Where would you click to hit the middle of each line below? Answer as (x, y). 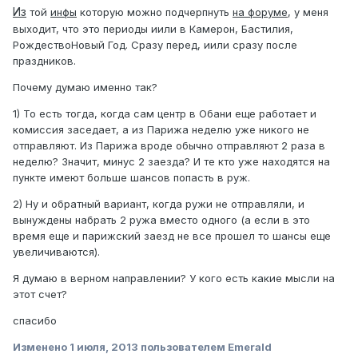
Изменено (41, 347)
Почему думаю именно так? (85, 88)
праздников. (44, 61)
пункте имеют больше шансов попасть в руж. (131, 178)
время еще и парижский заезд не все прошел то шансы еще (172, 236)
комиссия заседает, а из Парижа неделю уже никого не (161, 130)
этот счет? (40, 294)
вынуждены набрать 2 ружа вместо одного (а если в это (161, 220)
